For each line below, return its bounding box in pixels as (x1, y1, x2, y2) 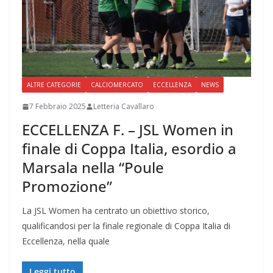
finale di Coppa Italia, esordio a (22, 138, 236, 159)
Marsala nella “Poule (22, 157, 164, 178)
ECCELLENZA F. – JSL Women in (22, 119, 233, 140)
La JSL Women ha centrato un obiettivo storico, (22, 205, 210, 217)
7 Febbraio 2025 (29, 101, 86, 112)
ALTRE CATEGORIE (27, 80, 81, 90)
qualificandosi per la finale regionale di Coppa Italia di (22, 220, 230, 232)
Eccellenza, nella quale (22, 235, 110, 247)
